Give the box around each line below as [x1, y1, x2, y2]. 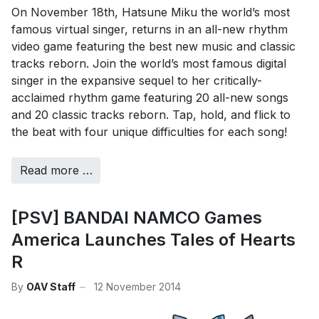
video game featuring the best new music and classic [11, 38, 296, 53]
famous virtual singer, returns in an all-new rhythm [11, 21, 288, 36]
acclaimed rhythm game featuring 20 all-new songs [11, 90, 288, 105]
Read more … [19, 163, 93, 178]
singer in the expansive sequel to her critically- [11, 73, 262, 88]
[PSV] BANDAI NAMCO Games [11, 206, 262, 228]
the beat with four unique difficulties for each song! [11, 124, 287, 139]
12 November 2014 [94, 281, 181, 293]
